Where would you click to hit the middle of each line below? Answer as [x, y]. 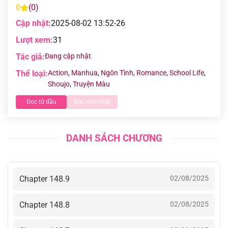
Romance [151, 73]
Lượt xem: [34, 40]
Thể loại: [32, 74]
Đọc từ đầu [41, 102]
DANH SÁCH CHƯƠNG [114, 138]
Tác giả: [30, 57]
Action [58, 73]
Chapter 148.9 [45, 179]
